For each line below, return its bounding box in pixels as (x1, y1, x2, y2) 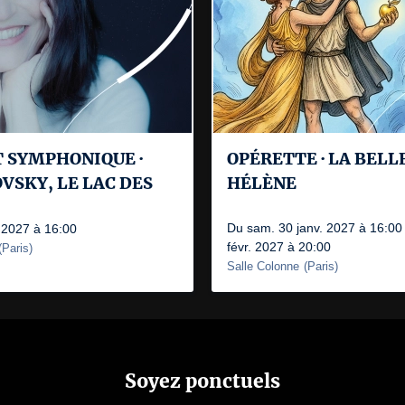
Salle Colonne (227, 259, 299, 273)
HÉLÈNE (227, 173, 297, 193)
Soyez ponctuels (125, 368, 280, 393)
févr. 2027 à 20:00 (227, 240, 331, 254)
